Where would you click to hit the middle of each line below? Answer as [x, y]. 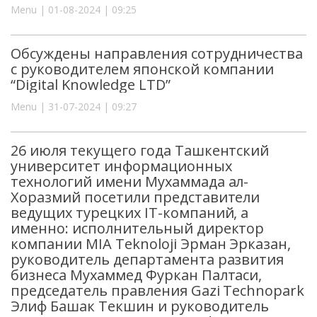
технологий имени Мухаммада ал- [130, 181]
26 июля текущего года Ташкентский [140, 150]
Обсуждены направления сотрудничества [157, 53]
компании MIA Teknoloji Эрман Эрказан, [151, 243]
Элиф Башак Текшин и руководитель [140, 306]
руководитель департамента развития [148, 259]
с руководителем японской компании [143, 69]
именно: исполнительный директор [138, 228]
